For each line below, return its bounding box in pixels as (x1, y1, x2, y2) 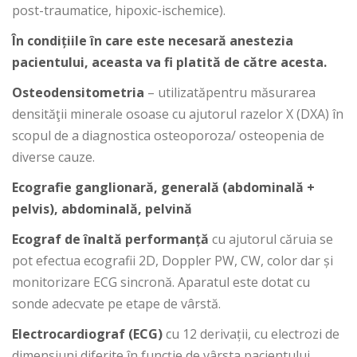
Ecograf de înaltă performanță (12, 230, 209, 248)
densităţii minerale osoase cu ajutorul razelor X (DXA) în (12, 105, 343, 123)
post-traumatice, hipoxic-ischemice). (12, 2, 226, 19)
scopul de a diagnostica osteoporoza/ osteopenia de (12, 127, 324, 144)
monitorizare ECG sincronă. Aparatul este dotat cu (12, 273, 310, 291)
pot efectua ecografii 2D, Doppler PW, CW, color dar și (12, 252, 333, 269)
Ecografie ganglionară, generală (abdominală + (12, 178, 315, 196)
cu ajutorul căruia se (209, 230, 333, 248)
